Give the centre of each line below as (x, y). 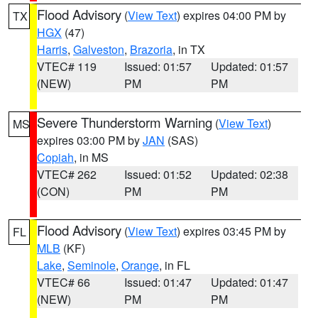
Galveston (99, 49)
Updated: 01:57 (250, 66)
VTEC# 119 (67, 66)
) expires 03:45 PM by (231, 231)
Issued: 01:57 (158, 66)
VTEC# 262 (67, 174)
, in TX (189, 49)
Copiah (55, 157)
